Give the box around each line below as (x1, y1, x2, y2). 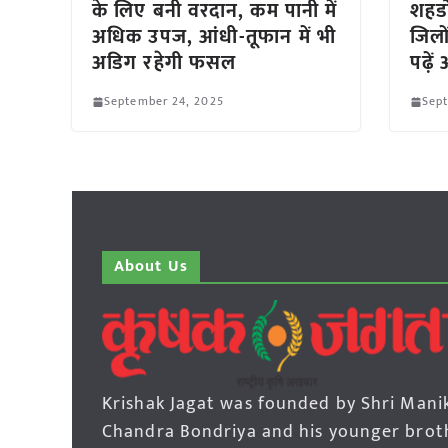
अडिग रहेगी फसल (92, 46, 237, 81)
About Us (114, 253, 188, 281)
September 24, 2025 (104, 91, 224, 112)
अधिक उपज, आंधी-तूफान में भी (92, 20, 336, 55)
